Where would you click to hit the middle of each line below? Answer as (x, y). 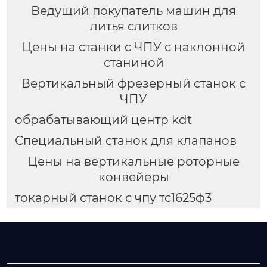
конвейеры (133, 177)
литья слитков (133, 27)
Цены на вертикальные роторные (133, 161)
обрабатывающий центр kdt (103, 120)
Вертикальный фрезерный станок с (133, 84)
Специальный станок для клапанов (125, 140)
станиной (133, 63)
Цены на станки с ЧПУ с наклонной (133, 47)
